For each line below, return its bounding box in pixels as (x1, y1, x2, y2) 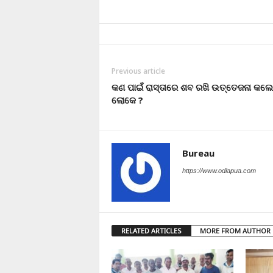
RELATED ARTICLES (121, 225, 182, 235)
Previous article (111, 65, 165, 76)
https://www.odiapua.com (182, 166, 256, 174)
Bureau (182, 146, 214, 159)
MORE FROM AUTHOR (199, 225, 271, 235)
